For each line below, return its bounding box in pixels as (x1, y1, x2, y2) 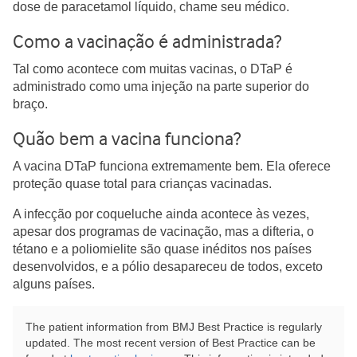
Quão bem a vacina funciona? (13, 127, 241, 150)
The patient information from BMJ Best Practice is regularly (25, 320, 322, 333)
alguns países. (13, 277, 95, 291)
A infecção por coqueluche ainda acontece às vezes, (13, 207, 309, 221)
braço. (13, 97, 48, 111)
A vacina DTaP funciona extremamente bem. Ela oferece (13, 159, 331, 173)
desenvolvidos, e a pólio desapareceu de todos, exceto (13, 260, 323, 273)
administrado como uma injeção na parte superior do (13, 80, 309, 93)
